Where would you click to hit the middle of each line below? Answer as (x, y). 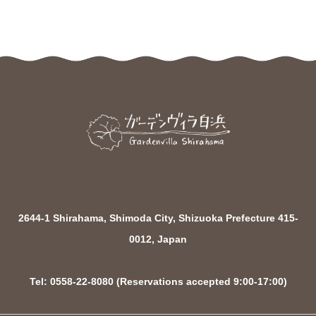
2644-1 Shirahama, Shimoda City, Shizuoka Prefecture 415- (158, 218)
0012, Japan (158, 239)
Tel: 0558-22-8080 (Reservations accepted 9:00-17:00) (158, 281)
